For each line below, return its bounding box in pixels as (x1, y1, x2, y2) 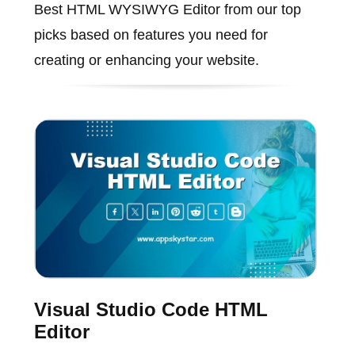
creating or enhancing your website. (33, 52, 259, 68)
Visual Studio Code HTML (33, 299, 268, 321)
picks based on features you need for (33, 26, 268, 43)
